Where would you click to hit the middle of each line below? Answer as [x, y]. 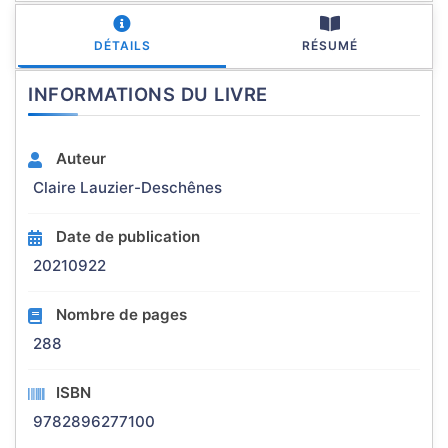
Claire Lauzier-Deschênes [127, 188]
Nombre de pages [121, 315]
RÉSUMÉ [330, 46]
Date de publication [128, 237]
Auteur [81, 159]
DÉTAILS [122, 46]
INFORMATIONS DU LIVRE [148, 94]
